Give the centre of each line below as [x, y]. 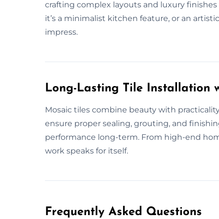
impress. [61, 32]
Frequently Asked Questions [123, 212]
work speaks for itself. [87, 151]
